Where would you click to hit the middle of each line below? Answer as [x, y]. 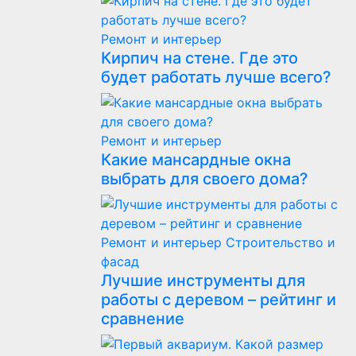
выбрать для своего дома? [205, 179]
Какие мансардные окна [196, 160]
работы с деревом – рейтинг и [219, 300]
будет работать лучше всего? [216, 77]
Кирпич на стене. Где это [199, 58]
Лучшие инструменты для [203, 281]
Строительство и [281, 242]
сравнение [143, 319]
